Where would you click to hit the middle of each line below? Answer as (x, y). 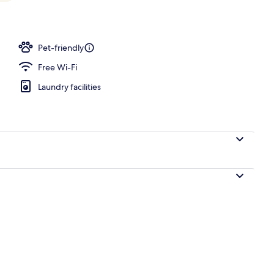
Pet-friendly (61, 47)
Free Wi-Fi (57, 67)
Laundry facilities (69, 87)
